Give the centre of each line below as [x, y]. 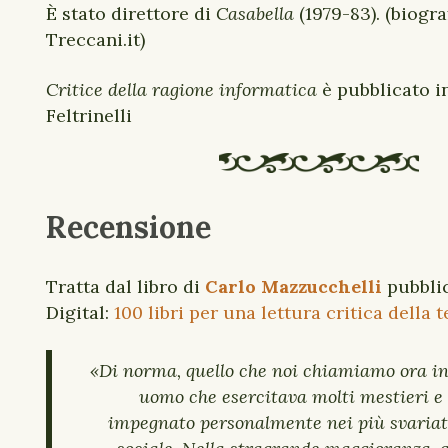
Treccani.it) [98, 39]
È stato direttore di [128, 13]
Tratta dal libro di [125, 286]
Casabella [255, 13]
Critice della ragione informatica [181, 89]
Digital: [80, 312]
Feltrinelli [89, 115]
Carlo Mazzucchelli [293, 286]
